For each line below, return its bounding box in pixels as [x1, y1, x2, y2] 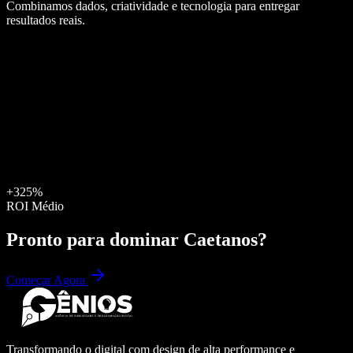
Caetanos [184, 229, 258, 250]
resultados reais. [6, 13, 85, 27]
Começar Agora [6, 273, 88, 288]
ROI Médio [6, 199, 64, 213]
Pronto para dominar [6, 229, 184, 250]
